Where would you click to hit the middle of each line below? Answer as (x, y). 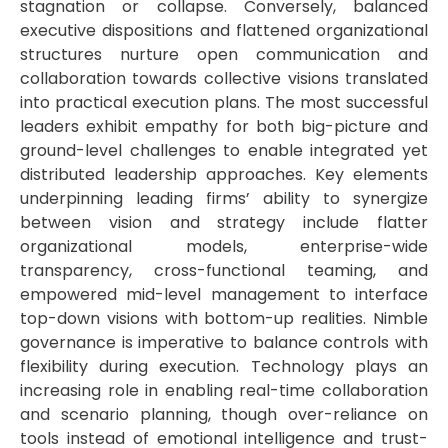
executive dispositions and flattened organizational (224, 31)
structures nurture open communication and (224, 55)
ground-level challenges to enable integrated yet (224, 151)
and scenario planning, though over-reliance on (224, 415)
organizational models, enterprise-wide (224, 247)
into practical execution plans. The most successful (224, 103)
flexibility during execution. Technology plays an (224, 367)
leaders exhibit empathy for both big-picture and (224, 127)
